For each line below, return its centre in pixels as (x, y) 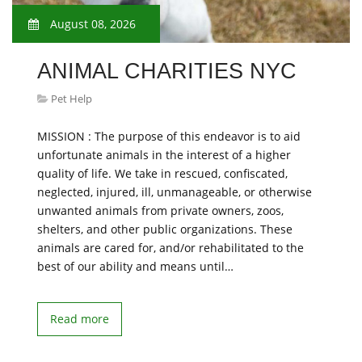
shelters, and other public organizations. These (165, 229)
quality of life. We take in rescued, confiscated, (162, 173)
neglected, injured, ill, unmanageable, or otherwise (175, 192)
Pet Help (72, 99)
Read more (80, 319)
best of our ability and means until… (135, 266)
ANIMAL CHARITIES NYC (167, 71)
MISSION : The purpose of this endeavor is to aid (169, 136)
